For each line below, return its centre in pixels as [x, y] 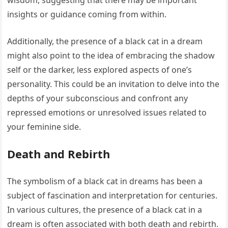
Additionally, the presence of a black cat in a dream [105, 41]
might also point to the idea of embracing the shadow [111, 56]
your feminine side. [44, 127]
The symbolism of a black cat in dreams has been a [105, 181]
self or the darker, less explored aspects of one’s [100, 70]
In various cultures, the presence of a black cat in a [105, 210]
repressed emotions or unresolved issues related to [107, 113]
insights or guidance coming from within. [87, 15]
